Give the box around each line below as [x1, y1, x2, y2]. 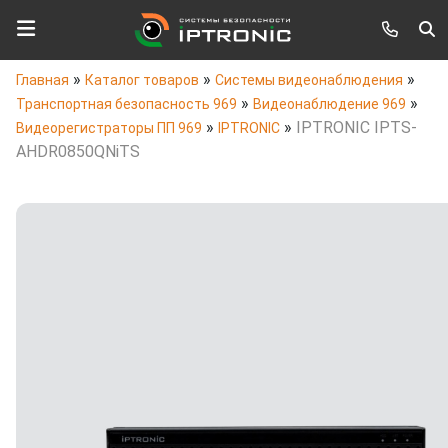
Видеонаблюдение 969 [253, 96, 406, 112]
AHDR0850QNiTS [16, 142, 140, 161]
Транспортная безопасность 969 [16, 96, 237, 112]
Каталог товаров [85, 72, 199, 88]
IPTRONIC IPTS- [296, 118, 417, 137]
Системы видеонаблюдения [215, 72, 403, 88]
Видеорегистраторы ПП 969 [16, 120, 202, 136]
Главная [16, 72, 69, 88]
